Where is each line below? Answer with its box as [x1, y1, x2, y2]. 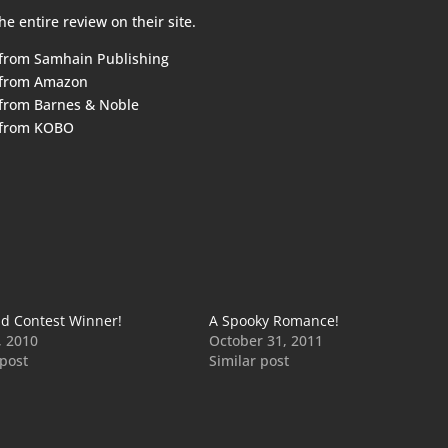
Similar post [208, 351, 289, 370]
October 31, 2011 [208, 331, 323, 350]
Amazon [34, 72, 89, 91]
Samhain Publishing [34, 49, 170, 68]
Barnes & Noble [34, 95, 140, 114]
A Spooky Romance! [208, 311, 339, 330]
